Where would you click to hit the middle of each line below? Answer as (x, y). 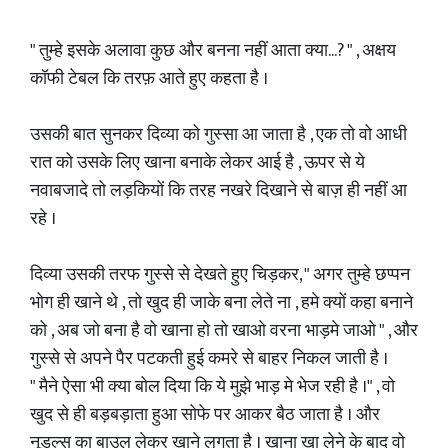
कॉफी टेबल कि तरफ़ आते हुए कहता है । (149, 79)
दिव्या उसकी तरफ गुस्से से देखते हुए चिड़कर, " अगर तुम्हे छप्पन (220, 275)
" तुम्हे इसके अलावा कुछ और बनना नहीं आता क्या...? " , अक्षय (213, 51)
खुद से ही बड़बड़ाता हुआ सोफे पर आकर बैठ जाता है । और (205, 415)
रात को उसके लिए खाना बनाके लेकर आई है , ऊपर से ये (197, 163)
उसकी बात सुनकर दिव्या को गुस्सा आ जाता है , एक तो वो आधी (218, 135)
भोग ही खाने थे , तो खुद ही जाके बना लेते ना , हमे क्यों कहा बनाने (221, 303)
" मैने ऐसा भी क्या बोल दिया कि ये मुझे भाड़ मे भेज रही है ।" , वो (212, 387)
